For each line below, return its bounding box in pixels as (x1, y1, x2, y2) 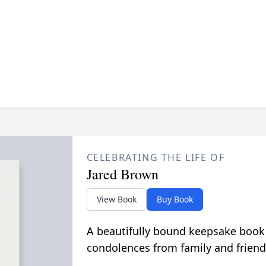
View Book (96, 194, 137, 205)
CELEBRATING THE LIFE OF (86, 151, 225, 164)
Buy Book (156, 194, 193, 205)
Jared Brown (86, 164, 159, 183)
